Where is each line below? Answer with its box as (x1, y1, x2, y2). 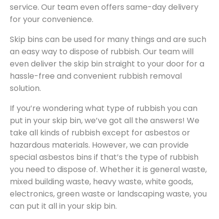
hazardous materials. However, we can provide (10, 139, 189, 151)
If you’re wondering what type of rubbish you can (10, 103, 197, 114)
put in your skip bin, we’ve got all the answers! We (10, 115, 199, 127)
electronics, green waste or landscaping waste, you (10, 188, 207, 200)
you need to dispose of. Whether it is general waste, (10, 164, 207, 175)
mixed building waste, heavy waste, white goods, (10, 176, 193, 188)
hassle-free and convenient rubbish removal (10, 70, 182, 82)
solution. (10, 83, 41, 94)
